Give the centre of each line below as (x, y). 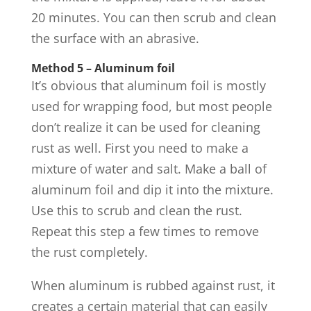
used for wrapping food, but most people (151, 106)
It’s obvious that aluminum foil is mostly (148, 85)
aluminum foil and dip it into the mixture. (152, 190)
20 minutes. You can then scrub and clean (153, 17)
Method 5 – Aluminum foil (103, 68)
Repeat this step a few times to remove (145, 231)
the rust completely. (89, 252)
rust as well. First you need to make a (140, 148)
